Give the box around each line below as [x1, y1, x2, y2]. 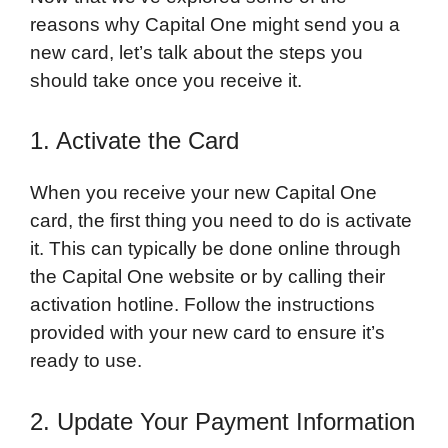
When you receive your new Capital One [30, 182, 377, 204]
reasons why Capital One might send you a [30, 13, 400, 35]
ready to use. [30, 350, 142, 372]
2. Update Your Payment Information [30, 407, 415, 435]
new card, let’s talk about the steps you [30, 41, 363, 63]
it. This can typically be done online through [30, 238, 401, 260]
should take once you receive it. [30, 69, 302, 91]
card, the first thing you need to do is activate [30, 210, 412, 232]
